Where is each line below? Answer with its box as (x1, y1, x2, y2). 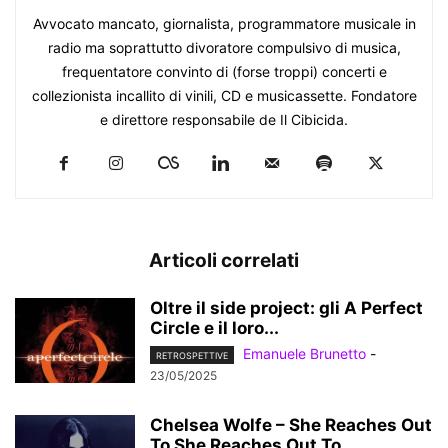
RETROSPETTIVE (156, 350, 228, 362)
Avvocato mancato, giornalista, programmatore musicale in (32, 15, 416, 33)
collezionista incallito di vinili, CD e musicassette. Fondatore (31, 87, 417, 105)
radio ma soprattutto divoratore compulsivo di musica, (47, 39, 401, 57)
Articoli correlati (149, 249, 299, 273)
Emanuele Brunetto (243, 345, 366, 363)
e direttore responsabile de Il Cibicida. (100, 111, 348, 129)
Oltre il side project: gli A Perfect (150, 298, 423, 319)
